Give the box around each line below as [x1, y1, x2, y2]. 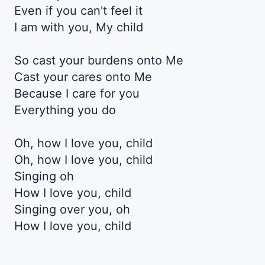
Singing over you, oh [14, 202, 130, 217]
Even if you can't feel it [14, 4, 143, 18]
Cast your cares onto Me [14, 70, 152, 85]
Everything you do [14, 103, 116, 118]
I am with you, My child [14, 20, 143, 35]
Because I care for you [14, 86, 140, 101]
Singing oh [14, 169, 74, 184]
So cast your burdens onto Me [14, 53, 183, 68]
